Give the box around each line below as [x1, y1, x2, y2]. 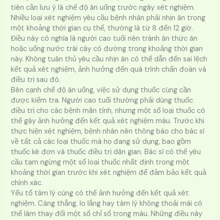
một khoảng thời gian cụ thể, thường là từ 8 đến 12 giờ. [11, 23, 193, 33]
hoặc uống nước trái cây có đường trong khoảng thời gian [11, 44, 203, 54]
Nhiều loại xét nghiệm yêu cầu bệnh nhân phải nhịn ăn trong [11, 13, 206, 23]
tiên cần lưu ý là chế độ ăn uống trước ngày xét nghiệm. [11, 2, 195, 12]
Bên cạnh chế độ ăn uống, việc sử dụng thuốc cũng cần [11, 85, 192, 95]
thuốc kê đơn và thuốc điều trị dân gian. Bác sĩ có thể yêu [11, 147, 201, 157]
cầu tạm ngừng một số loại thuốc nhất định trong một [11, 157, 190, 167]
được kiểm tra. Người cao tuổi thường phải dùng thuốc [11, 95, 193, 105]
